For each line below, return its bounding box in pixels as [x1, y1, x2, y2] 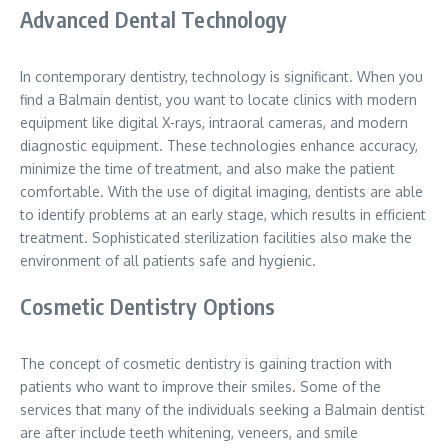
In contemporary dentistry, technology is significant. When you [20, 68, 423, 86]
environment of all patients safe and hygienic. [20, 252, 316, 270]
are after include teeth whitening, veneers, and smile [20, 424, 358, 442]
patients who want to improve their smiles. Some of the [20, 378, 381, 396]
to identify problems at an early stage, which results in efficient [20, 206, 426, 224]
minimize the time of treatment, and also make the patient [20, 160, 395, 178]
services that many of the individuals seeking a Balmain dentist [20, 401, 425, 419]
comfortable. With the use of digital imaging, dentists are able [20, 183, 423, 201]
